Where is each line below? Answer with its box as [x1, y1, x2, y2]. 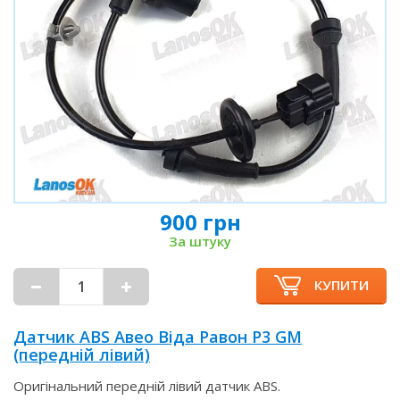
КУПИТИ [314, 276, 369, 294]
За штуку [169, 232, 231, 250]
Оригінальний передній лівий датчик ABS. [13, 377, 280, 395]
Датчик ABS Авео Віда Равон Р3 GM [13, 326, 302, 347]
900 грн [159, 207, 241, 237]
